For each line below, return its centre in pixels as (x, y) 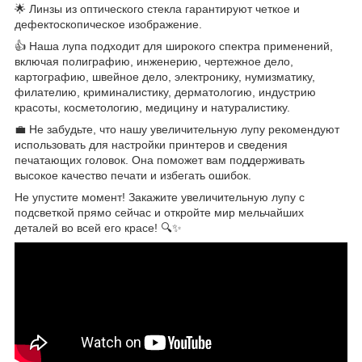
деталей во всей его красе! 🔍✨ (98, 228)
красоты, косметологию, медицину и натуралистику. (152, 108)
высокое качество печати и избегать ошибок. (133, 176)
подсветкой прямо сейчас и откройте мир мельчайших (159, 213)
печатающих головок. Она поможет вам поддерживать (160, 160)
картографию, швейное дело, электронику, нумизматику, (165, 77)
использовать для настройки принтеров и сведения (151, 145)
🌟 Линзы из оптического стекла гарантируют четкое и (157, 9)
